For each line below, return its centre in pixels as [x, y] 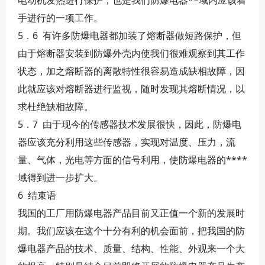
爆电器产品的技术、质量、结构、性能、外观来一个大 [131, 248]
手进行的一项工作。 [60, 18]
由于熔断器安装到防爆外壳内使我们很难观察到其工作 [131, 53]
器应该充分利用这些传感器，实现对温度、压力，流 [127, 142]
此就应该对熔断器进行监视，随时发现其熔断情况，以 [131, 89]
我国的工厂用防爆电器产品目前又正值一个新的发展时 [131, 213]
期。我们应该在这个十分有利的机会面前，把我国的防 [131, 231]
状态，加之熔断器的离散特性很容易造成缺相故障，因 [131, 71]
